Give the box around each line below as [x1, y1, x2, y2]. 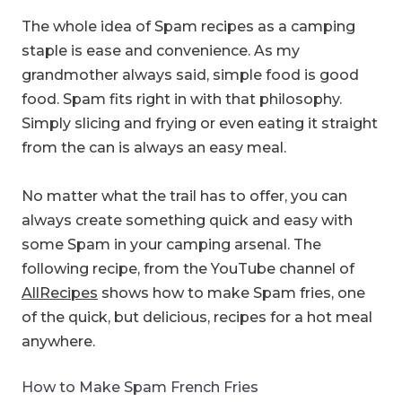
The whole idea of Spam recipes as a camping [22, 17, 355, 35]
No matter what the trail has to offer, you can [22, 187, 347, 205]
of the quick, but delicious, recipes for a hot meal [22, 308, 372, 326]
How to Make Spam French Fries [22, 378, 258, 396]
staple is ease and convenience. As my [22, 41, 300, 59]
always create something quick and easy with [22, 211, 353, 229]
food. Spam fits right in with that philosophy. [22, 90, 342, 108]
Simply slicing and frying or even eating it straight [22, 114, 378, 132]
